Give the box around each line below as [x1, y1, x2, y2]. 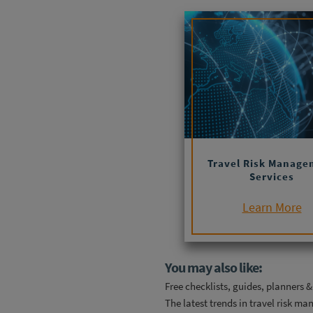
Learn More [242, 199, 302, 216]
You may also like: [156, 259, 262, 277]
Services [249, 170, 294, 184]
